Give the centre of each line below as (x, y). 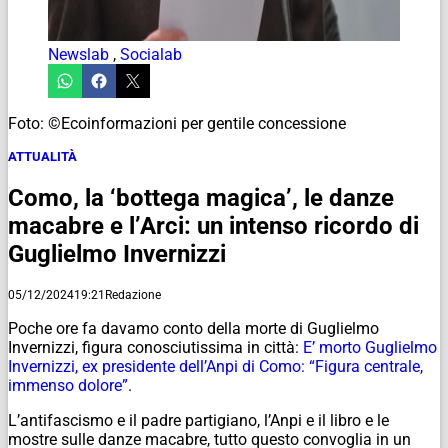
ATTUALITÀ (42, 156)
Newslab (78, 54)
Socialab (151, 54)
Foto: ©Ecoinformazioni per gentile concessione (177, 123)
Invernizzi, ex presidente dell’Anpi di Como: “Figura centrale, (215, 366)
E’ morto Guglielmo (370, 347)
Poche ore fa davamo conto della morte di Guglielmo (193, 328)
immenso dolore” (68, 385)
